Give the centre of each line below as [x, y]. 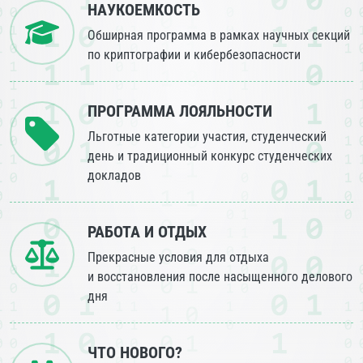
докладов [114, 176]
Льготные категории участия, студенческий [207, 137]
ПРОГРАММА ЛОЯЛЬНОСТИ [180, 111]
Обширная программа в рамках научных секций [219, 36]
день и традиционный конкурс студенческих [210, 156]
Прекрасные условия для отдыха [178, 258]
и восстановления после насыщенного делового [220, 277]
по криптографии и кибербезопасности [194, 55]
